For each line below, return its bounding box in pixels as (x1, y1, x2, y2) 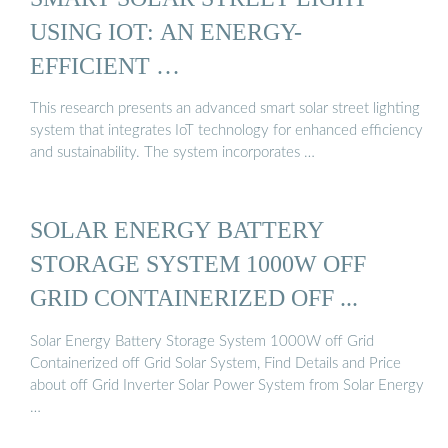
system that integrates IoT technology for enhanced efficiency (30, 123, 423, 139)
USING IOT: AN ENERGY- (30, 17, 302, 45)
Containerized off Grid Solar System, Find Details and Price (30, 355, 401, 371)
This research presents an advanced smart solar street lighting (30, 101, 420, 117)
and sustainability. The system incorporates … (30, 145, 315, 161)
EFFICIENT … (30, 51, 180, 79)
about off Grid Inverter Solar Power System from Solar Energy (30, 377, 424, 393)
